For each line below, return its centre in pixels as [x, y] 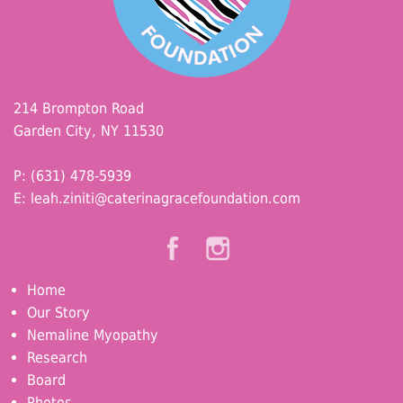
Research [57, 358]
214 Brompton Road [79, 108]
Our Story [58, 313]
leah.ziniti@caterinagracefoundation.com [166, 198]
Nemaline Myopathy [93, 336]
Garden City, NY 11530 [89, 130]
